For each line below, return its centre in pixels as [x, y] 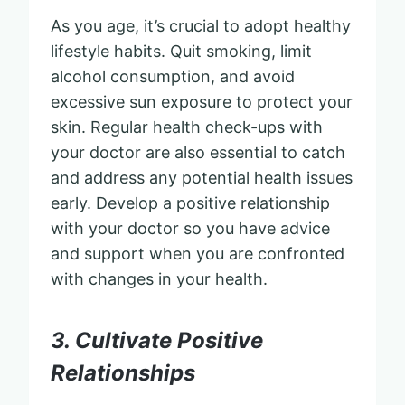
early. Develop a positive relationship [190, 202]
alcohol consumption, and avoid [173, 76]
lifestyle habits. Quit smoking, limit [181, 51]
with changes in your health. [159, 278]
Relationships [123, 372]
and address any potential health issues [202, 177]
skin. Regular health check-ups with [187, 127]
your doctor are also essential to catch [198, 152]
